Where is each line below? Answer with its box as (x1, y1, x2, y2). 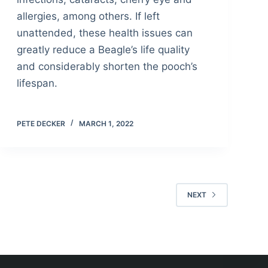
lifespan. (16, 77, 57, 89)
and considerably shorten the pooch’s (16, 60, 197, 72)
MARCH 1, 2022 (78, 118, 133, 128)
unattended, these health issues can (16, 26, 193, 39)
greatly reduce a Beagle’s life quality (16, 43, 190, 56)
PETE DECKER (16, 118, 65, 128)
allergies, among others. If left (16, 10, 160, 22)
